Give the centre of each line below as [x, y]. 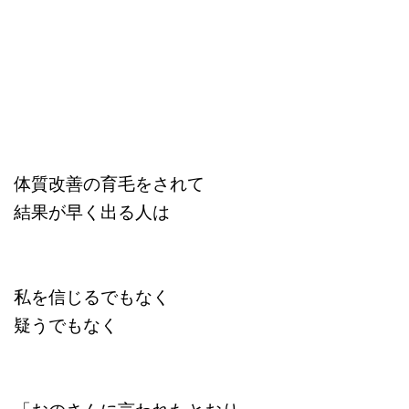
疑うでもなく [66, 325]
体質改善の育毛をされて [109, 183]
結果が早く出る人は [92, 211]
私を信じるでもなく [92, 296]
